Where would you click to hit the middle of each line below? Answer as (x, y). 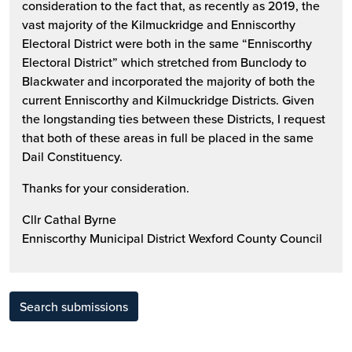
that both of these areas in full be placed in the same (168, 137)
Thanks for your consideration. (106, 187)
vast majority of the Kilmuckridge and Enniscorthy (159, 24)
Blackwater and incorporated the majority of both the (169, 81)
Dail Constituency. (72, 156)
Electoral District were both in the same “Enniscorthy (167, 43)
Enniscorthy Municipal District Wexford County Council (172, 238)
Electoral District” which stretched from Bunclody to (164, 62)
